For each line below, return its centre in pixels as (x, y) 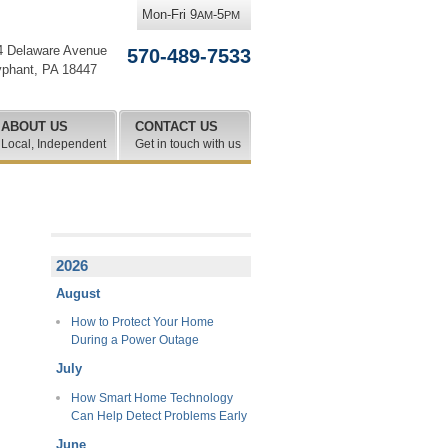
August (78, 293)
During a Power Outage (134, 340)
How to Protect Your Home (142, 322)
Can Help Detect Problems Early (158, 415)
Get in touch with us (188, 144)
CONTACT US (176, 126)
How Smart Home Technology (151, 397)
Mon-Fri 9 (169, 14)
